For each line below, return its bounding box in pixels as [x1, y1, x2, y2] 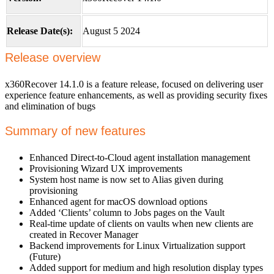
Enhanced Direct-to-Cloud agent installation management [29, 152, 250, 163]
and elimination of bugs [5, 100, 95, 111]
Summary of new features [5, 124, 146, 138]
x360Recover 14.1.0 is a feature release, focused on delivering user [5, 78, 263, 89]
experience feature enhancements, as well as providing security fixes [5, 89, 267, 100]
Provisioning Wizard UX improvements [29, 163, 182, 174]
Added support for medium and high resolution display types [29, 262, 263, 273]
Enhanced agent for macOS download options [29, 196, 207, 207]
